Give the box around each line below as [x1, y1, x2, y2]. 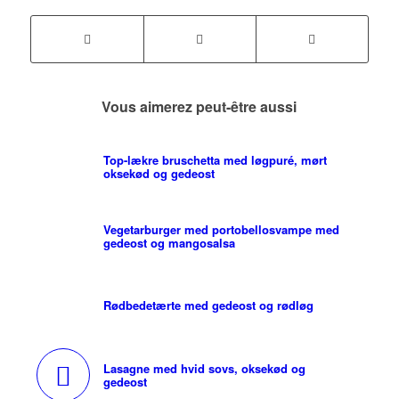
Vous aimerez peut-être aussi [102, 96, 297, 118]
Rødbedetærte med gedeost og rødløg [102, 297, 313, 314]
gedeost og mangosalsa [102, 234, 235, 252]
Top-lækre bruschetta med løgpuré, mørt [102, 151, 327, 169]
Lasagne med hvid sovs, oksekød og [102, 360, 305, 378]
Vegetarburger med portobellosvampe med [102, 221, 339, 239]
